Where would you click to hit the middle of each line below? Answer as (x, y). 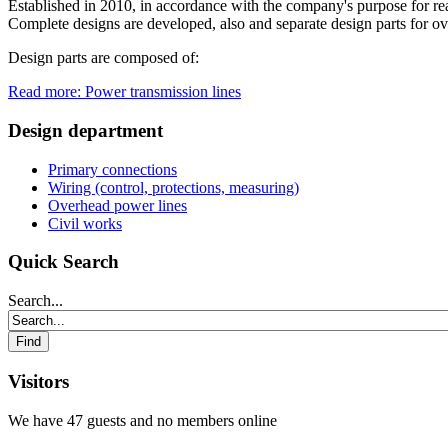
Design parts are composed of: (103, 58)
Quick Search (63, 262)
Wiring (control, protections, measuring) (173, 187)
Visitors (38, 381)
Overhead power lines (117, 205)
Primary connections (112, 169)
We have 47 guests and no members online (142, 420)
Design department (85, 130)
